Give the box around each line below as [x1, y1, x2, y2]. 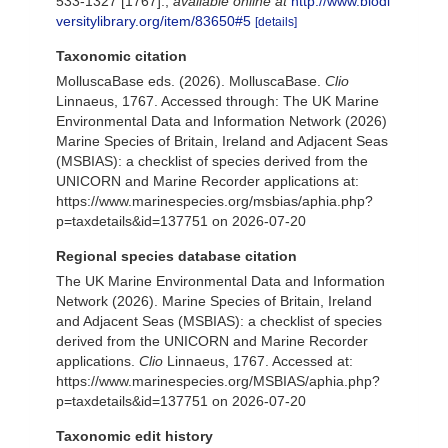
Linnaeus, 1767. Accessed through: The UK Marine [56, 93, 379, 109]
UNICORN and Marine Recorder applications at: [56, 173, 359, 189]
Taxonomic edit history [56, 428, 213, 444]
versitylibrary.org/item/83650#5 [56, 13, 251, 29]
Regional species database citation [56, 248, 297, 264]
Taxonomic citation [56, 48, 187, 64]
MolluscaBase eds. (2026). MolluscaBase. [56, 73, 325, 89]
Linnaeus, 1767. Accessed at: [163, 353, 353, 369]
